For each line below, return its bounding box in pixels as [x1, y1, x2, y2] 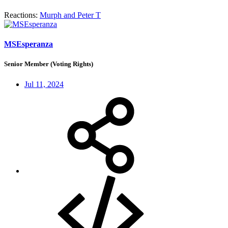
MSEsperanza [4, 40, 53, 49]
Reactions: [4, 10, 38, 19]
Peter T [77, 10, 101, 19]
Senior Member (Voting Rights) [4, 60, 93, 68]
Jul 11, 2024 [24, 79, 64, 89]
